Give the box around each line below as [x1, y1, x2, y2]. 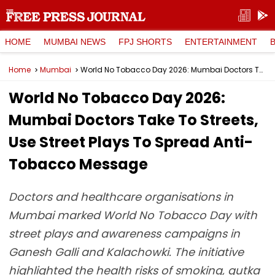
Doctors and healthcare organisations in [9, 189, 233, 204]
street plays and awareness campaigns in [9, 226, 240, 241]
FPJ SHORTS [118, 36, 172, 47]
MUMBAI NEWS [44, 36, 106, 47]
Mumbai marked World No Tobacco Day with [9, 207, 257, 223]
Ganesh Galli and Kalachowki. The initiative [9, 244, 244, 260]
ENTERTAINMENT [185, 36, 257, 47]
